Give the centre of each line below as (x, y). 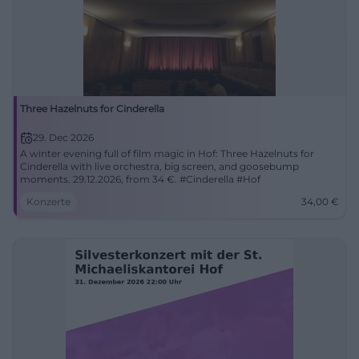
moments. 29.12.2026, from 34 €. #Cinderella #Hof (140, 179)
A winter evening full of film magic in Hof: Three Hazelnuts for (167, 153)
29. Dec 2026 (63, 137)
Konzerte (48, 202)
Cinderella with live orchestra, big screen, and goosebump (159, 166)
